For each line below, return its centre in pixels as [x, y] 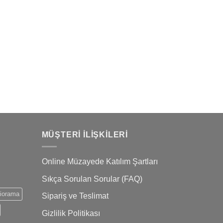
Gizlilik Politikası [71, 213]
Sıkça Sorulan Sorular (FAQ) [92, 179]
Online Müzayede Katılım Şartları [100, 162]
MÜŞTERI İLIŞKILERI [85, 134]
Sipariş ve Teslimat [75, 196]
